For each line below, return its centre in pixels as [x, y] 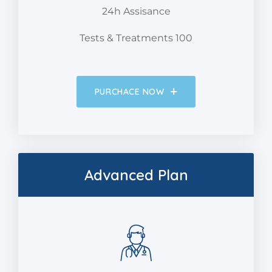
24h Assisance [136, 12]
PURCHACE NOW [129, 92]
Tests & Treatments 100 [136, 38]
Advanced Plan [136, 175]
